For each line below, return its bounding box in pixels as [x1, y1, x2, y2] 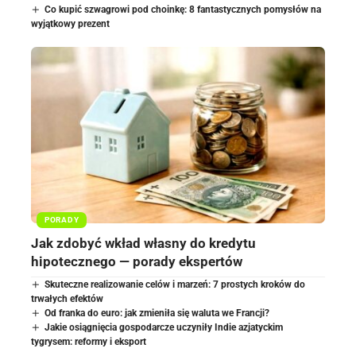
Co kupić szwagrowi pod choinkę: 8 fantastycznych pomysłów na [44, 4, 322, 16]
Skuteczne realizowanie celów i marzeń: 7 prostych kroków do [44, 279, 306, 291]
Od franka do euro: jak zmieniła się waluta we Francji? [44, 308, 270, 319]
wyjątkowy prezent [31, 18, 110, 30]
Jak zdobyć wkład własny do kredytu [31, 235, 256, 252]
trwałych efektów [31, 293, 103, 305]
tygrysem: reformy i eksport [31, 336, 146, 348]
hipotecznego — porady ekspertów [31, 253, 242, 270]
